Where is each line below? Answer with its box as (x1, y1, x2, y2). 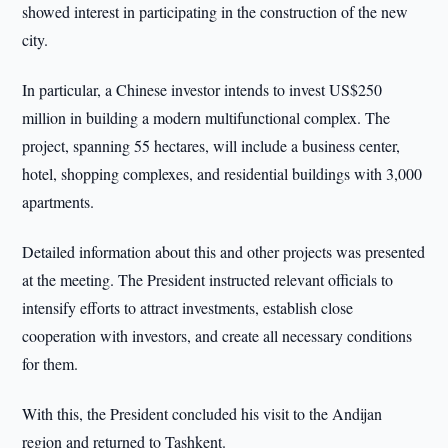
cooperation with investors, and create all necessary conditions (22, 325, 413, 346)
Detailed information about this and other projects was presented (22, 241, 426, 262)
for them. (22, 353, 79, 374)
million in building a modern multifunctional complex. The (22, 107, 391, 128)
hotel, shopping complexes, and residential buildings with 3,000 (22, 163, 423, 184)
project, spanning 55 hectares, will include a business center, (22, 135, 401, 156)
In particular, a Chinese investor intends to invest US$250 (22, 79, 383, 100)
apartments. (22, 191, 95, 212)
